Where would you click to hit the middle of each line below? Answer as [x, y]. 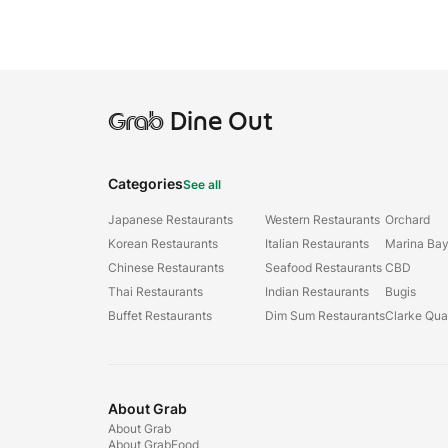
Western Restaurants [322, 219]
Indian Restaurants [317, 291]
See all [202, 184]
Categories [145, 183]
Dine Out [218, 121]
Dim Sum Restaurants [325, 315]
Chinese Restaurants [166, 267]
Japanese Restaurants [170, 219]
